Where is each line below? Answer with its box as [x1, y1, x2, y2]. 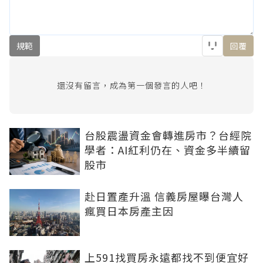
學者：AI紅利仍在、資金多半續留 [85, 141, 251, 157]
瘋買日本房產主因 [85, 203, 174, 218]
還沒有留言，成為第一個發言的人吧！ [56, 79, 207, 91]
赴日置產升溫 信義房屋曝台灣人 [85, 188, 244, 204]
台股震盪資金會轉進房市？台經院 [85, 127, 252, 143]
